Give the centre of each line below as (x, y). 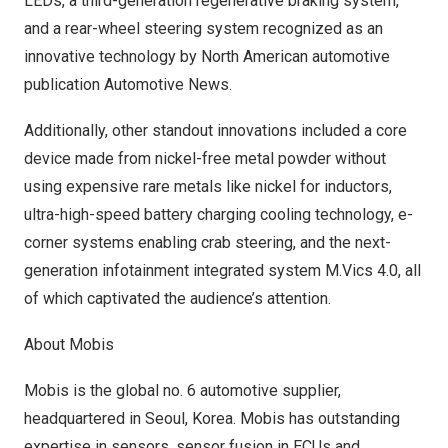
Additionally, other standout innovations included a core (215, 130)
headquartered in (84, 418)
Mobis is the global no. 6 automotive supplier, (182, 390)
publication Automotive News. (128, 84)
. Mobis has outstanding (316, 418)
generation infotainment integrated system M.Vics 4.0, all (222, 270)
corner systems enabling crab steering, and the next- (207, 242)
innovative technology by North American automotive (207, 56)
